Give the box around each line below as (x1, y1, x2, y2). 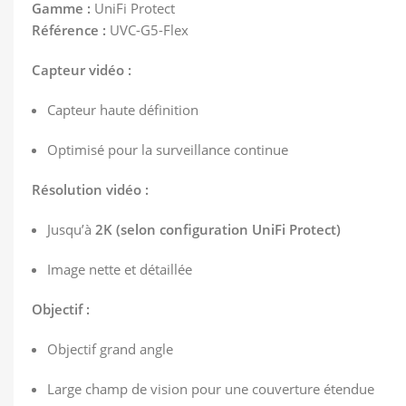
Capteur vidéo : (32, 61, 131, 79)
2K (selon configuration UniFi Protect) (95, 220, 341, 238)
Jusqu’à (47, 220, 95, 238)
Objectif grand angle (47, 340, 173, 358)
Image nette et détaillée (47, 260, 192, 278)
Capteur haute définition (47, 101, 198, 119)
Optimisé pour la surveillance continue (47, 140, 288, 159)
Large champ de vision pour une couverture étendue (47, 380, 374, 398)
